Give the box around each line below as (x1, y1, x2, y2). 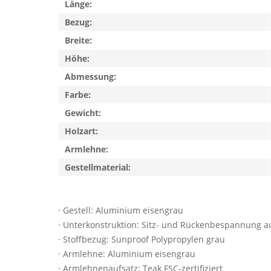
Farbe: (65, 89, 91, 100)
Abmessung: (65, 71, 116, 82)
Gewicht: (65, 107, 101, 119)
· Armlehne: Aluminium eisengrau (58, 248, 195, 260)
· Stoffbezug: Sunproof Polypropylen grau (58, 233, 225, 245)
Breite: (65, 34, 92, 46)
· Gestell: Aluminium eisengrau (58, 204, 183, 216)
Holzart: (65, 125, 98, 137)
